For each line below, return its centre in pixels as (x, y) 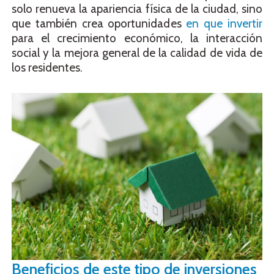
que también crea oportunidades (99, 24)
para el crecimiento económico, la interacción (137, 39)
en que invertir (224, 24)
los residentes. (47, 68)
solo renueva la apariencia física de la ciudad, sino (137, 9)
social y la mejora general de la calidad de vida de (137, 53)
